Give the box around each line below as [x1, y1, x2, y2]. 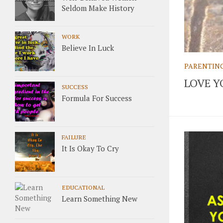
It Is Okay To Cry [62, 143, 119, 153]
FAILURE [62, 133, 86, 141]
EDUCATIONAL [62, 183, 105, 191]
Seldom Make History [62, 3, 134, 13]
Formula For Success [62, 93, 132, 103]
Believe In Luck [62, 43, 114, 53]
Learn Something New [62, 194, 137, 204]
